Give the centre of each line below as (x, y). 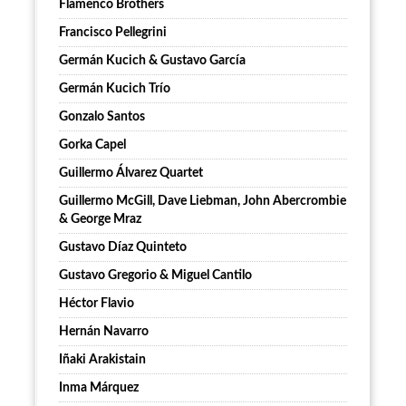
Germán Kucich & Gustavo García (152, 61)
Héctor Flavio (97, 304)
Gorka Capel (92, 145)
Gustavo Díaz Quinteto (123, 247)
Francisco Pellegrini (113, 33)
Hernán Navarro (104, 332)
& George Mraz (100, 219)
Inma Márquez (99, 388)
